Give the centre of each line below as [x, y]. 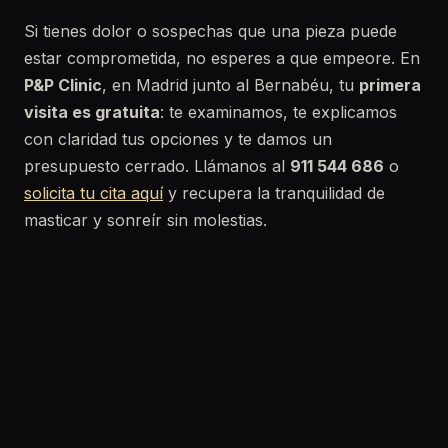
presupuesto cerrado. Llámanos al [157, 166]
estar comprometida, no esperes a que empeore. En [222, 58]
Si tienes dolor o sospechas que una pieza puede [210, 31]
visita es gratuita [92, 112]
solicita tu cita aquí [93, 193]
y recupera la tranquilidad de [274, 193]
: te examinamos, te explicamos [278, 112]
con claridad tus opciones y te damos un [178, 139]
